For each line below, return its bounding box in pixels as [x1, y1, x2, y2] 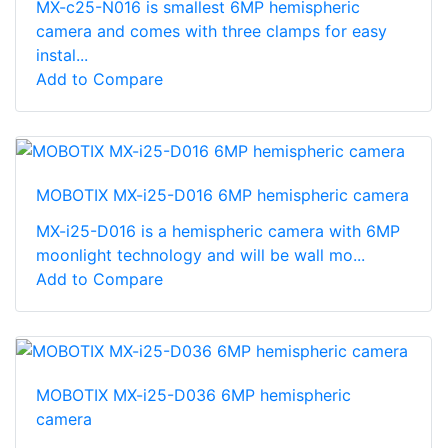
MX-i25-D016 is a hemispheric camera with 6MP [36, 220, 400, 241]
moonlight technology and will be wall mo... [36, 244, 365, 265]
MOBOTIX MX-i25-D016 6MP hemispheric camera [36, 184, 409, 205]
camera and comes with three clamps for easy [36, 21, 387, 42]
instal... [36, 45, 88, 66]
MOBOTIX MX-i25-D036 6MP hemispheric [36, 384, 351, 405]
